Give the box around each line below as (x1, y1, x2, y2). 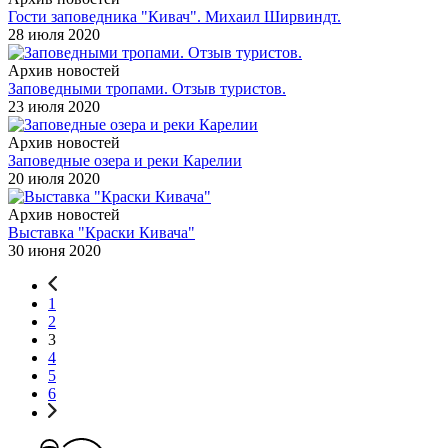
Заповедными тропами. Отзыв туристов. (8, 79, 286, 97)
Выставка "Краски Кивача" (8, 223, 195, 241)
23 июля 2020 (8, 97, 100, 115)
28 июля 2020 (8, 25, 100, 43)
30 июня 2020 (8, 241, 101, 259)
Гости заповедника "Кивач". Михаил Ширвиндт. (8, 7, 341, 25)
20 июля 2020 (8, 169, 100, 187)
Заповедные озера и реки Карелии (8, 151, 242, 169)
